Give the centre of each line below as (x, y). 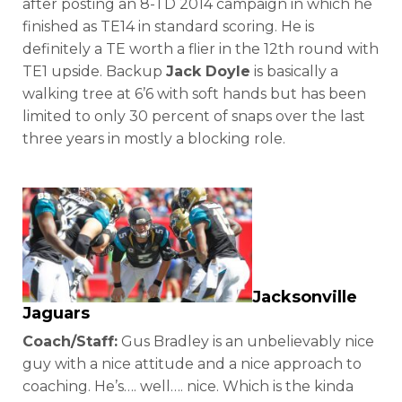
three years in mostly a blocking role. (154, 138)
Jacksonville (305, 297)
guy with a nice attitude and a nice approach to (192, 363)
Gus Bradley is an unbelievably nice (246, 341)
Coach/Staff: (70, 341)
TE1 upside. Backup (94, 71)
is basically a (294, 71)
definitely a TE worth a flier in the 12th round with (201, 48)
